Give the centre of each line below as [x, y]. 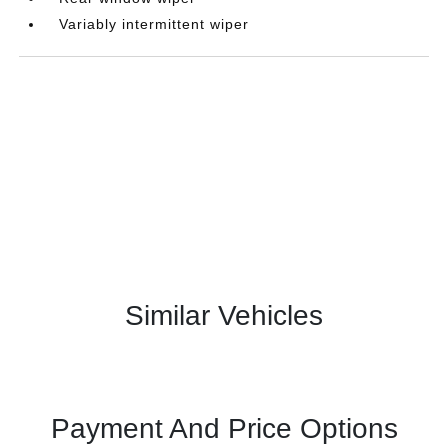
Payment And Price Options [224, 429]
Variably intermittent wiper [154, 24]
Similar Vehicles [224, 316]
